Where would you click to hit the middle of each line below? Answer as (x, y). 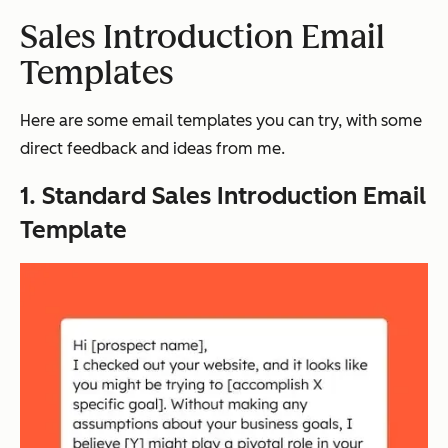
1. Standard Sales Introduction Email (223, 196)
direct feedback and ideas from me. (152, 149)
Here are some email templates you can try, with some (221, 121)
